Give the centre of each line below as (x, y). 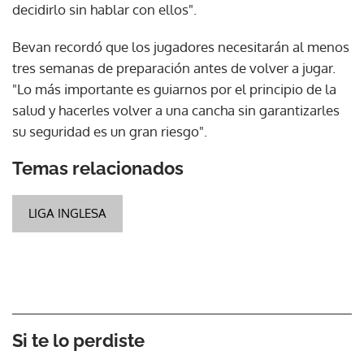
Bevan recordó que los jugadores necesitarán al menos (181, 46)
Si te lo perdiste (78, 340)
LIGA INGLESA (67, 213)
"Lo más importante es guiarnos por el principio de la (174, 89)
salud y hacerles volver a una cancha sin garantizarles (176, 110)
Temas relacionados (98, 168)
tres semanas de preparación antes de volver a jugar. (174, 67)
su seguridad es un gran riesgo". (110, 131)
